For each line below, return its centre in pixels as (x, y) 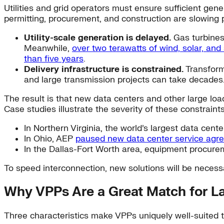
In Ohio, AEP (50, 138)
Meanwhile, (48, 48)
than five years (54, 58)
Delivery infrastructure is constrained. (104, 69)
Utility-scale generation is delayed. (97, 37)
